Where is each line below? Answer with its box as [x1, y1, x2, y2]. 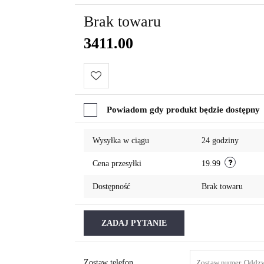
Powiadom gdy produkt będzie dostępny [106, 105, 260, 115]
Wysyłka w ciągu [92, 136, 149, 146]
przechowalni [90, 122, 140, 132]
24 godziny [201, 136, 239, 146]
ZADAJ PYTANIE [101, 219, 167, 228]
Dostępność [92, 182, 130, 192]
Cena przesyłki [92, 159, 141, 169]
